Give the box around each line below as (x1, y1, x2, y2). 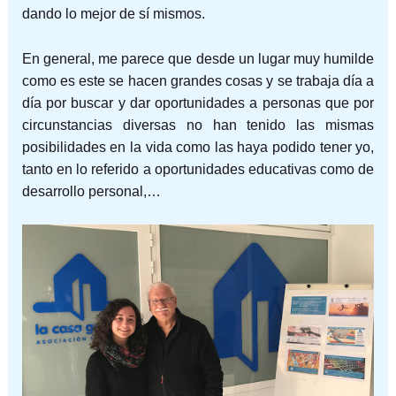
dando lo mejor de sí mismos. (21, 6, 205, 22)
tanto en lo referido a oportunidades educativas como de (21, 161, 375, 177)
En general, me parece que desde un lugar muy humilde (21, 50, 375, 66)
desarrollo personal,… (21, 183, 161, 199)
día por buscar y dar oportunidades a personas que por (21, 95, 375, 110)
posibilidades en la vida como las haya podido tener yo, (21, 139, 375, 155)
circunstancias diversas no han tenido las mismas (21, 117, 375, 133)
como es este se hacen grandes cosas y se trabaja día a (21, 72, 375, 88)
